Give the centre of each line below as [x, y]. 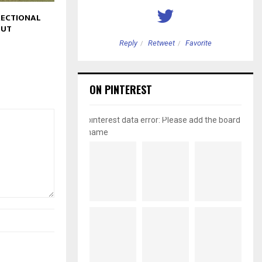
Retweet [161, 43]
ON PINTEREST [121, 90]
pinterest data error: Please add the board [163, 120]
